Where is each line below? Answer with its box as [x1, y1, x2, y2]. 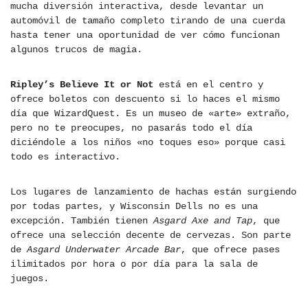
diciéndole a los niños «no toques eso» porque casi [10, 137, 285, 148]
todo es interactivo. [10, 151, 120, 163]
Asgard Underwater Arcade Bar [27, 244, 181, 256]
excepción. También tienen [10, 215, 153, 227]
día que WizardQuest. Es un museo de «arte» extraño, [10, 108, 291, 120]
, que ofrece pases [181, 244, 280, 256]
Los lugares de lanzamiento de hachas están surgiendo [10, 186, 296, 198]
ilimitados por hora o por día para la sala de [10, 258, 258, 270]
